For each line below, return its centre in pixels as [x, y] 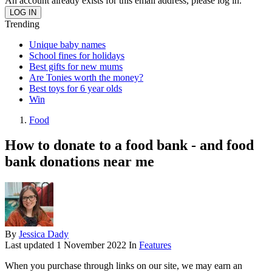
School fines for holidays [77, 55]
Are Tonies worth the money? [86, 77]
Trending [22, 24]
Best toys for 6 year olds [76, 88]
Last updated [31, 245]
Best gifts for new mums [76, 66]
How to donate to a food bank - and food [129, 145]
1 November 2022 [91, 245]
